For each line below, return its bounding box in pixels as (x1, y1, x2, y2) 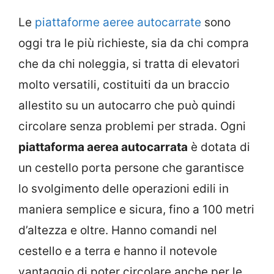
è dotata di (188, 140, 250, 155)
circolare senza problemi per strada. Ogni (18, 119, 246, 134)
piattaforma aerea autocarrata (18, 140, 188, 155)
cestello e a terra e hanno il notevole (18, 244, 217, 259)
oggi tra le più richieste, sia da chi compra (18, 36, 249, 51)
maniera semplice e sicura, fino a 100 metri (18, 202, 254, 217)
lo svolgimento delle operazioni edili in (18, 182, 229, 196)
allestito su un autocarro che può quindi (18, 98, 235, 113)
